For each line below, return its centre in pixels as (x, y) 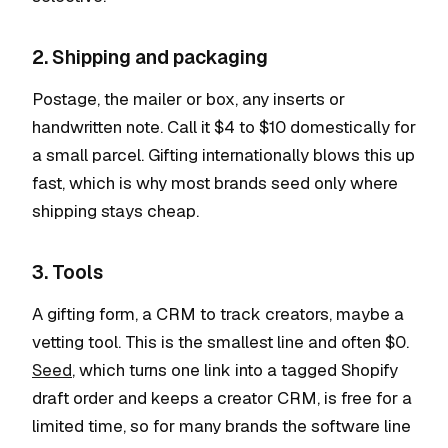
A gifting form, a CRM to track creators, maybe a (218, 314)
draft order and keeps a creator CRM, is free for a (222, 398)
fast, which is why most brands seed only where (215, 183)
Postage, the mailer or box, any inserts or (188, 99)
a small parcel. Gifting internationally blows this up (223, 155)
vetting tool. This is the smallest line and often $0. (220, 342)
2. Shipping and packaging (150, 57)
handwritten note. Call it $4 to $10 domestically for (224, 127)
